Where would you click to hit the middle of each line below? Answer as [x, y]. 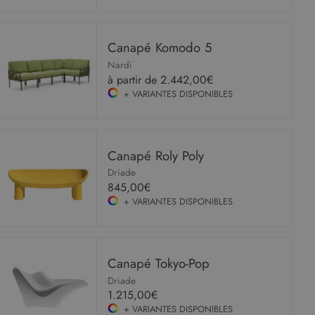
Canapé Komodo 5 [160, 48]
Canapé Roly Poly [156, 155]
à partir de [134, 79]
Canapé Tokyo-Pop [159, 263]
